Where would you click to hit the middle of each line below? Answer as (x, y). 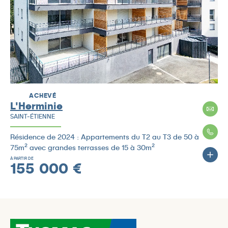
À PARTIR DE (22, 158)
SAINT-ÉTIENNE (33, 116)
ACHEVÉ (42, 95)
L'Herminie (36, 105)
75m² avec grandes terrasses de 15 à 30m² (82, 147)
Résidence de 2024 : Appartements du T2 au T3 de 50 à (105, 136)
